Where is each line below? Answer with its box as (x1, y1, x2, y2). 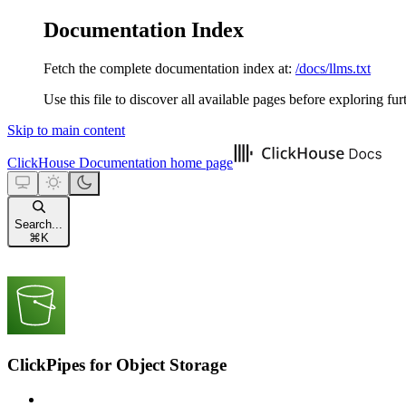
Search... (14, 217, 63, 231)
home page (167, 154, 233, 170)
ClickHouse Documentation (7, 154, 167, 170)
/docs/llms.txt (295, 60, 371, 76)
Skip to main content (7, 121, 125, 138)
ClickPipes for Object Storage (7, 354, 227, 374)
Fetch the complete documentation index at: (43, 60, 292, 76)
